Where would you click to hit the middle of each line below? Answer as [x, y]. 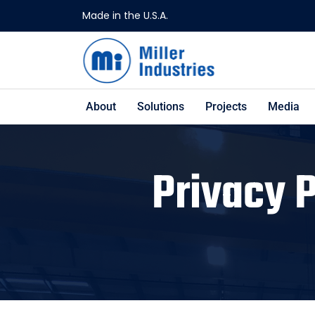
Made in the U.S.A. [125, 15]
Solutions [161, 107]
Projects [226, 107]
